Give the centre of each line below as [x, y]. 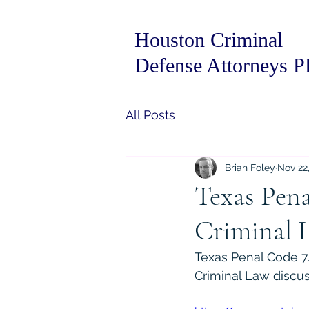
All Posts [150, 114]
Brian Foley [250, 167]
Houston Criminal [209, 40]
